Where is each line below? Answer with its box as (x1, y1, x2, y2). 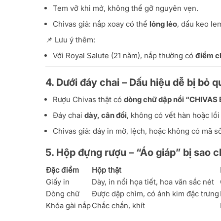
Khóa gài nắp (46, 201, 91, 211)
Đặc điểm (46, 165, 79, 175)
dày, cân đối (84, 110, 127, 120)
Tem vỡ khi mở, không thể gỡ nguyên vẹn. (53, 3, 198, 13)
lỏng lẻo (149, 19, 177, 29)
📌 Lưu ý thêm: (45, 35, 95, 45)
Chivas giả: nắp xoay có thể (53, 19, 149, 29)
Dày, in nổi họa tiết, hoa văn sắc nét (92, 177, 214, 187)
